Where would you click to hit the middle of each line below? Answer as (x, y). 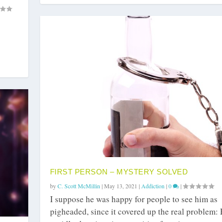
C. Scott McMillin (79, 186)
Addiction (153, 186)
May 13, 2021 (120, 186)
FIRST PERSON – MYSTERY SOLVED (119, 172)
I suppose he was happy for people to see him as (134, 199)
